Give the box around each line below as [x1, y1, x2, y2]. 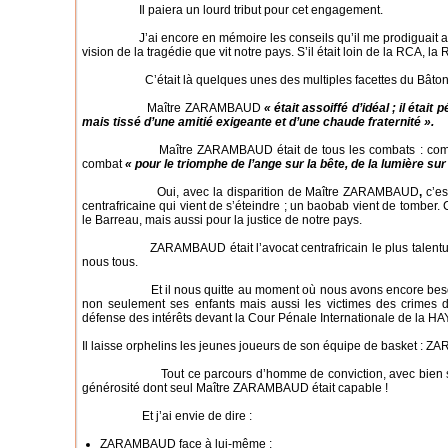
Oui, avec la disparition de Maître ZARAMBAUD [82, 185, 420, 199]
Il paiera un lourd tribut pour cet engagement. [82, 3, 383, 17]
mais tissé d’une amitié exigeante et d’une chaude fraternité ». [82, 115, 434, 129]
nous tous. [82, 255, 138, 269]
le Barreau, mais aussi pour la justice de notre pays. [82, 213, 362, 227]
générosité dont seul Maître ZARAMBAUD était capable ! [82, 381, 388, 395]
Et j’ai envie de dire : [82, 409, 252, 423]
